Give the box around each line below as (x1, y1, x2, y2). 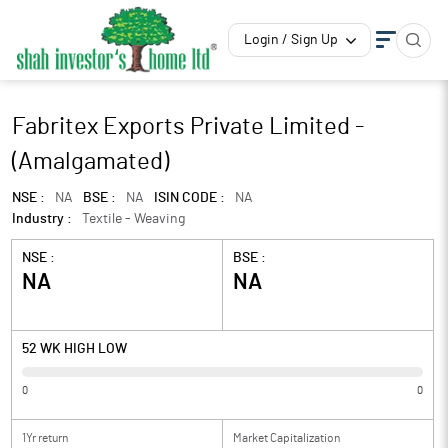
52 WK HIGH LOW (22, 342, 127, 356)
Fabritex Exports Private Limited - (12, 115, 364, 139)
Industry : (12, 212, 72, 226)
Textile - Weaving (82, 212, 185, 226)
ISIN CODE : (154, 191, 225, 205)
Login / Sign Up (244, 33, 338, 47)
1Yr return (22, 432, 68, 444)
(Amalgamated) (12, 150, 169, 174)
